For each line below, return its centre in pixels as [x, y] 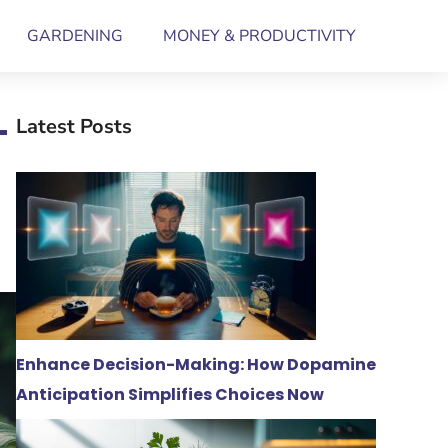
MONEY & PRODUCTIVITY [259, 36]
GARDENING [75, 36]
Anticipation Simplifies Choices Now [170, 394]
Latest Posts [74, 126]
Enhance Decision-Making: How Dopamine [196, 364]
